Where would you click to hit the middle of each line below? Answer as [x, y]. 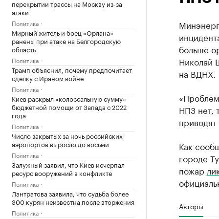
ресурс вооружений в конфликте [62, 173]
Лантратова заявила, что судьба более [70, 193]
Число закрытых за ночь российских [67, 135]
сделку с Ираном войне [48, 78]
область [24, 49]
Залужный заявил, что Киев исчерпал [68, 164]
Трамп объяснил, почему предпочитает [72, 69]
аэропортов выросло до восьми [60, 144]
